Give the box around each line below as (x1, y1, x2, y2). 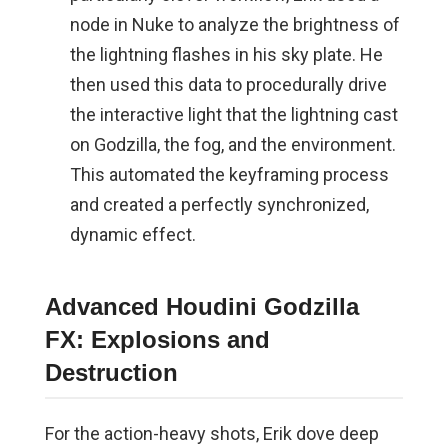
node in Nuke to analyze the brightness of (69, 14, 400, 36)
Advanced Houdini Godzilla (44, 293, 359, 321)
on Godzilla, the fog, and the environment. (69, 134, 396, 156)
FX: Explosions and (44, 326, 270, 354)
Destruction (44, 359, 178, 387)
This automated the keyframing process (69, 164, 389, 186)
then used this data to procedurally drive (69, 74, 387, 96)
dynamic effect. (69, 224, 196, 246)
